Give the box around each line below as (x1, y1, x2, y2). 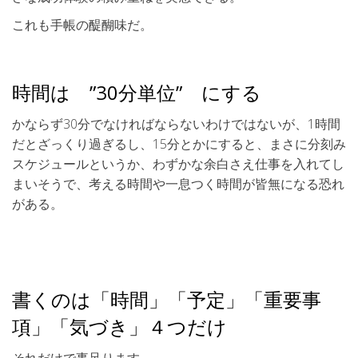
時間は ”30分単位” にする (12, 79, 261, 106)
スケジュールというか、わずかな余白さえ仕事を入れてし (12, 155, 344, 173)
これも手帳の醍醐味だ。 (12, 16, 153, 34)
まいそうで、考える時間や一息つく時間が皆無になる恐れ (12, 175, 344, 193)
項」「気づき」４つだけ (12, 313, 227, 340)
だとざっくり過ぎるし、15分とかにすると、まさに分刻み (12, 135, 346, 153)
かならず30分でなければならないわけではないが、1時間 (12, 115, 340, 133)
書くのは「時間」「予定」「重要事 (12, 286, 321, 313)
